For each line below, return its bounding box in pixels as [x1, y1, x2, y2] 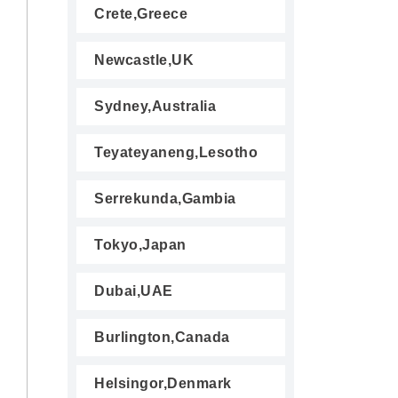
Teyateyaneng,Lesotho [94, 145, 258, 160]
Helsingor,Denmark [94, 376, 232, 391]
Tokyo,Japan [94, 237, 187, 252]
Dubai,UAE [94, 283, 173, 298]
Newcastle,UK [94, 52, 194, 68]
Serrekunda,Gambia [94, 191, 236, 206]
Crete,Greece [94, 6, 187, 21]
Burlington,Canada [94, 330, 230, 345]
